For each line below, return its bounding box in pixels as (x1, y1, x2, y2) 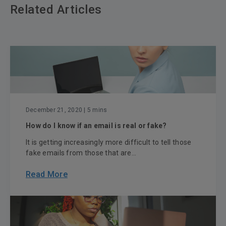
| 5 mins (82, 106, 107, 114)
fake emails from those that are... (26, 149, 137, 157)
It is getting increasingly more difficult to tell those (26, 138, 192, 147)
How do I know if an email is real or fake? (26, 122, 167, 130)
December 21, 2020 (26, 106, 83, 114)
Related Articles (10, 3, 102, 17)
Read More (26, 169, 68, 180)
